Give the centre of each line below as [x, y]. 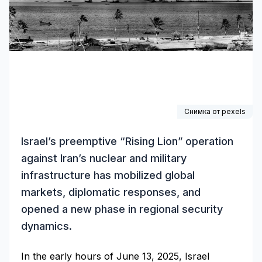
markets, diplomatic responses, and [111, 192]
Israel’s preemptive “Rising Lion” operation [127, 141]
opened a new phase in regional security [122, 209]
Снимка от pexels [215, 111]
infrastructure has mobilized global [108, 175]
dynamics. [46, 226]
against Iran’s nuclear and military [104, 158]
